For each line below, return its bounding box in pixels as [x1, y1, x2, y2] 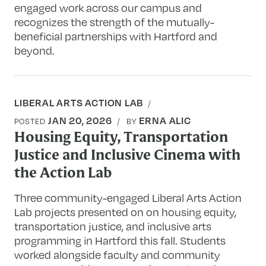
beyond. [14, 43, 55, 58]
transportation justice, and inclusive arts [14, 218, 212, 233]
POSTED [14, 116, 49, 126]
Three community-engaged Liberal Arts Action [14, 190, 242, 205]
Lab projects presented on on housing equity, [14, 204, 237, 219]
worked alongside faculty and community [14, 247, 221, 262]
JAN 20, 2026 [48, 114, 112, 126]
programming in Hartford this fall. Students [14, 233, 226, 248]
